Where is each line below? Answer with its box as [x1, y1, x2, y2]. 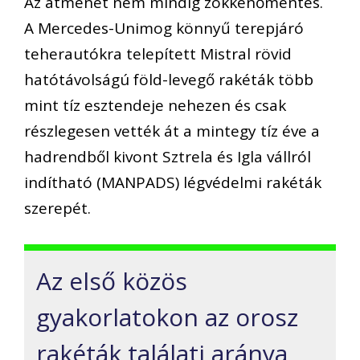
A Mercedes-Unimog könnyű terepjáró [24, 18, 304, 39]
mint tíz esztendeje [24, 95, 168, 117]
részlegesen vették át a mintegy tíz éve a [24, 121, 320, 142]
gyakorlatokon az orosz [36, 300, 298, 333]
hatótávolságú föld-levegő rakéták [24, 69, 278, 91]
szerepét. [24, 198, 91, 219]
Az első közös [36, 264, 187, 297]
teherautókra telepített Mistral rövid [24, 43, 292, 65]
